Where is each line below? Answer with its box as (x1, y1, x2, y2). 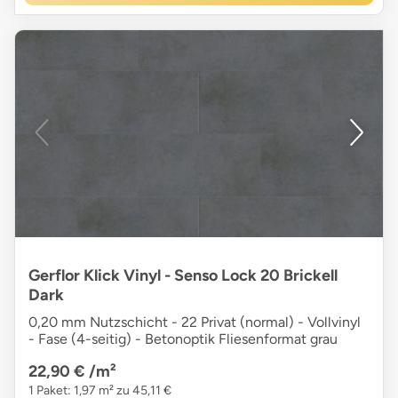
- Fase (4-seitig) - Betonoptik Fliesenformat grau (28, 330, 338, 347)
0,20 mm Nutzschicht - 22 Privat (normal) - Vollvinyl (28, 313, 361, 330)
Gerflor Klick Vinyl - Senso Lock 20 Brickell (28, 265, 338, 285)
